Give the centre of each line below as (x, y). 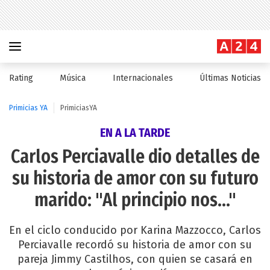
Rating (21, 78)
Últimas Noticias (230, 78)
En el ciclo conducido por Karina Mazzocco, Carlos (135, 230)
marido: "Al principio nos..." (135, 200)
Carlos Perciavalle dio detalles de (135, 157)
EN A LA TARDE (135, 133)
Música (73, 78)
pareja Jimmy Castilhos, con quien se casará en (135, 259)
